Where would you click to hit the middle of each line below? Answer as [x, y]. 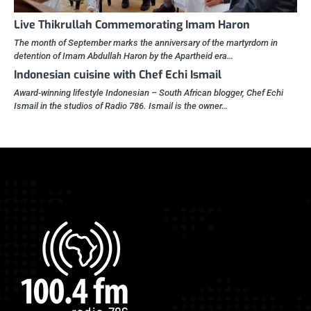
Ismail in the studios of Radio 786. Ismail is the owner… [121, 106]
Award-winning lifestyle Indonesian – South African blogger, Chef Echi [149, 93]
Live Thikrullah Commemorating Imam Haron [132, 25]
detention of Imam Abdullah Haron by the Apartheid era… [124, 56]
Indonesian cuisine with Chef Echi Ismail [118, 75]
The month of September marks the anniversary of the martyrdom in [146, 43]
